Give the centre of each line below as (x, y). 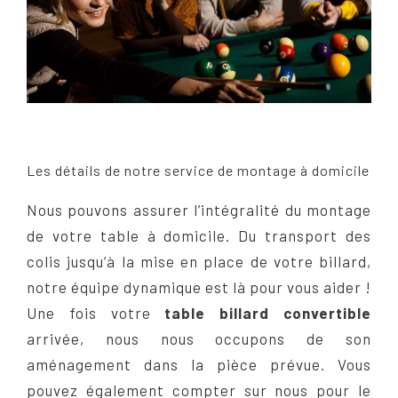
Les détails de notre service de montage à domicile (198, 171)
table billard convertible (268, 313)
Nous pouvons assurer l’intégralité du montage (199, 210)
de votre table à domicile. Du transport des (199, 236)
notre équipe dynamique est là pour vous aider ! (199, 287)
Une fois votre (96, 313)
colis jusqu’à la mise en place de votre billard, (199, 262)
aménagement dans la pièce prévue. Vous (199, 365)
